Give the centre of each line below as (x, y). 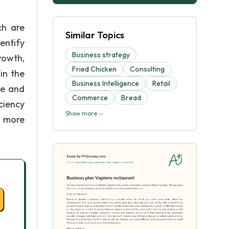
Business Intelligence (106, 83)
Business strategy (101, 55)
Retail (161, 83)
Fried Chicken (94, 69)
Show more (82, 113)
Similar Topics (95, 35)
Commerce (90, 98)
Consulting (147, 69)
